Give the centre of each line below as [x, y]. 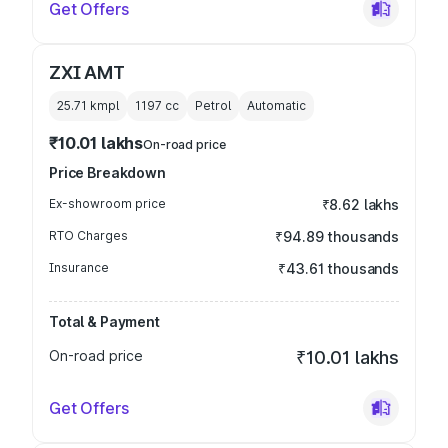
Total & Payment [104, 321]
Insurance [79, 267]
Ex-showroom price [107, 203]
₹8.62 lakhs [360, 204]
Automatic [276, 105]
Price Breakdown [107, 172]
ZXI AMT [87, 72]
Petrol [213, 105]
